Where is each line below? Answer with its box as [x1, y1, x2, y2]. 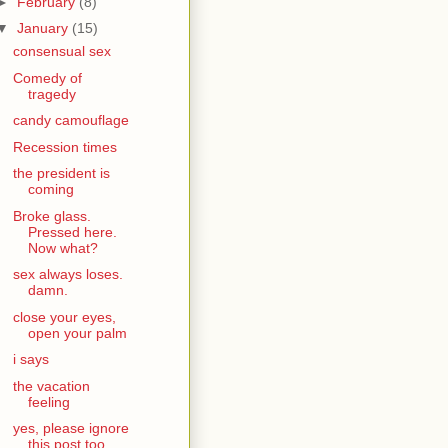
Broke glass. [12, 207, 91, 224]
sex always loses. [12, 266, 123, 282]
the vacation [12, 377, 90, 394]
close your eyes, [12, 308, 116, 325]
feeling [27, 393, 70, 410]
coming [27, 181, 74, 197]
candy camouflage [12, 112, 129, 128]
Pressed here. [27, 223, 117, 240]
